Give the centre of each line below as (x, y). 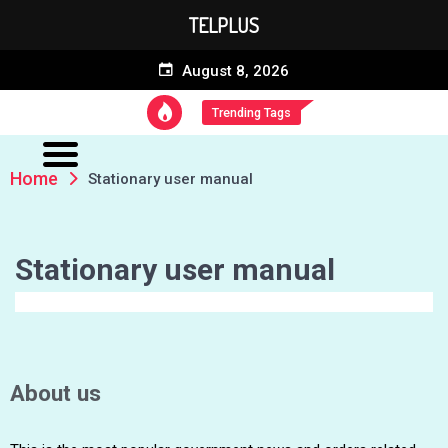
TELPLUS (224, 25)
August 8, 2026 (233, 71)
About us (55, 393)
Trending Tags (251, 112)
